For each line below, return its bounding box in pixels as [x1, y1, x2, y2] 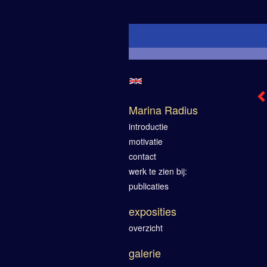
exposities [129, 203, 176, 219]
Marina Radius [129, 102, 198, 117]
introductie [129, 120, 168, 132]
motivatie [129, 135, 163, 147]
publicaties [129, 180, 169, 192]
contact [129, 150, 156, 162]
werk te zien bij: [129, 165, 187, 177]
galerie [129, 245, 161, 260]
